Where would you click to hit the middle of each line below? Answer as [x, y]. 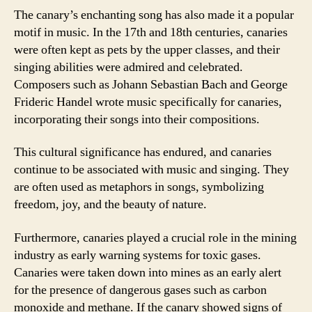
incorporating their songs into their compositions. [137, 119]
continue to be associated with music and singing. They [151, 170]
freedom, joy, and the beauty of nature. [110, 204]
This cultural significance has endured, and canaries [143, 152]
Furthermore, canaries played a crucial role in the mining [155, 237]
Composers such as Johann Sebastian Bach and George [151, 84]
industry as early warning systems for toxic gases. [138, 255]
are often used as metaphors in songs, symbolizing [139, 187]
